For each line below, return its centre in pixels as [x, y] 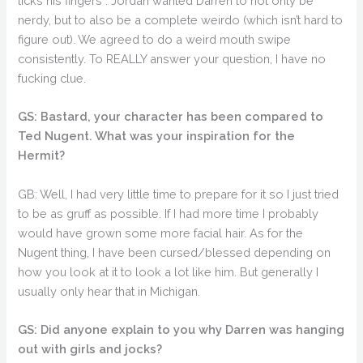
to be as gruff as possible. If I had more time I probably [169, 213]
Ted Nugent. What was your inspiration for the [157, 136]
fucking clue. [52, 79]
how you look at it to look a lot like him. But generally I [169, 271]
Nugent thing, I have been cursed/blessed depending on [175, 252]
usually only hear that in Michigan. [109, 291]
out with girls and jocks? [90, 349]
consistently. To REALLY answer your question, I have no [172, 59]
